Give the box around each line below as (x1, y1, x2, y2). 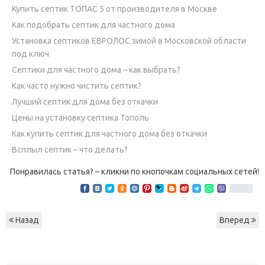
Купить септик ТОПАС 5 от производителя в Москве (12, 4, 217, 14)
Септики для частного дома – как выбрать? (12, 64, 180, 75)
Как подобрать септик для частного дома (12, 20, 175, 30)
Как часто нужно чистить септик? (12, 80, 141, 91)
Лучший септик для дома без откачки (12, 96, 158, 106)
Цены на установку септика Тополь (12, 112, 149, 122)
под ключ (12, 49, 49, 59)
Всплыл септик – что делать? (12, 144, 128, 154)
